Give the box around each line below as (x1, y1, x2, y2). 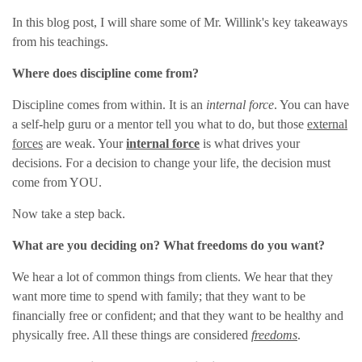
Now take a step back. (12, 207, 125, 221)
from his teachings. (12, 35, 108, 49)
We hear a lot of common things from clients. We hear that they (12, 270, 333, 284)
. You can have (274, 98, 349, 112)
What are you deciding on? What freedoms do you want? (12, 238, 325, 253)
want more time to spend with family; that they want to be (12, 289, 305, 304)
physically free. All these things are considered (12, 328, 251, 343)
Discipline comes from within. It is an (12, 98, 203, 112)
